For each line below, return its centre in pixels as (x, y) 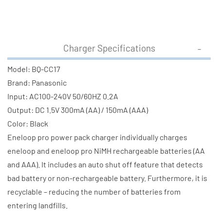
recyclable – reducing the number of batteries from (94, 191)
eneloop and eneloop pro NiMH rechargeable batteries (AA (106, 150)
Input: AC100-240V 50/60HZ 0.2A (63, 96)
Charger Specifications (109, 48)
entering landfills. (37, 205)
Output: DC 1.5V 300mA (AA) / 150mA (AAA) (78, 109)
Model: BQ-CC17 (34, 69)
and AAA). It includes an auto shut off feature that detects (105, 164)
